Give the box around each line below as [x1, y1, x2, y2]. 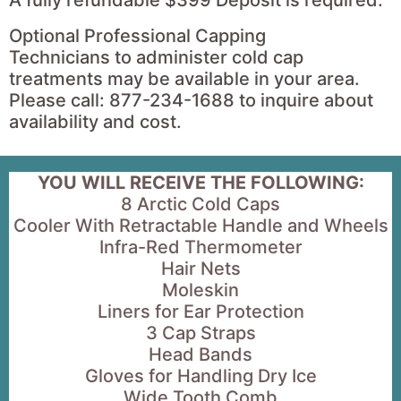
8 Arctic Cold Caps [121, 192, 280, 215]
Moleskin [162, 278, 239, 301]
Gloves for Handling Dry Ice [84, 364, 317, 387]
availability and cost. [9, 110, 182, 132]
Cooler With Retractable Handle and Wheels [13, 214, 388, 236]
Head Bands [149, 343, 252, 365]
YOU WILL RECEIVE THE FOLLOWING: [37, 171, 364, 193]
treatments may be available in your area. [9, 67, 360, 90]
